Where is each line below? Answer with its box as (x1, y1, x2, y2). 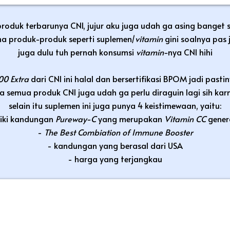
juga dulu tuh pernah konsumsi (17, 46, 136, 57)
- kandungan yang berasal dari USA (47, 139, 183, 151)
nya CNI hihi (167, 46, 213, 57)
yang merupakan (98, 112, 164, 124)
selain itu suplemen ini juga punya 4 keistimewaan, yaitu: (9, 99, 221, 111)
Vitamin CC (164, 112, 208, 124)
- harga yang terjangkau (68, 152, 162, 164)
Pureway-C (55, 112, 98, 124)
